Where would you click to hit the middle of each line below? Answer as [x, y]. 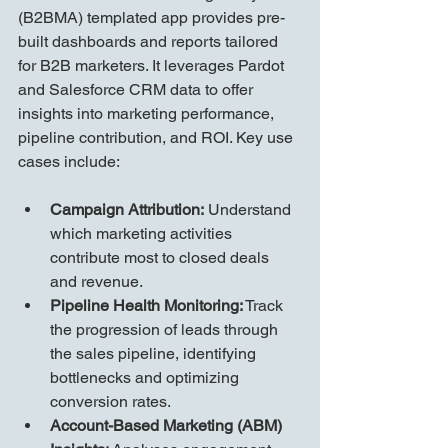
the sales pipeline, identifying [155, 354]
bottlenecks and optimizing [146, 378]
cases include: [69, 162]
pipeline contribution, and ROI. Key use [157, 138]
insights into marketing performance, [148, 114]
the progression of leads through [166, 330]
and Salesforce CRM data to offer [137, 90]
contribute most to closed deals [161, 258]
